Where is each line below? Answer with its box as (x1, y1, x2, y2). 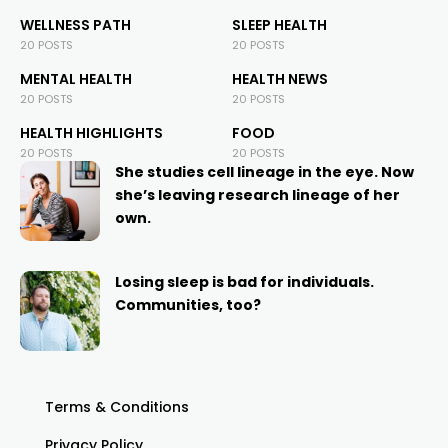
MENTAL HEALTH (20, 69, 132, 89)
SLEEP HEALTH (231, 15, 327, 35)
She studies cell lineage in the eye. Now (115, 162, 414, 182)
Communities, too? (115, 295, 261, 315)
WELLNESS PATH (20, 15, 131, 35)
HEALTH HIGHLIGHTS (20, 123, 163, 143)
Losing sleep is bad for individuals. (115, 272, 374, 292)
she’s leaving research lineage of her (115, 185, 400, 205)
